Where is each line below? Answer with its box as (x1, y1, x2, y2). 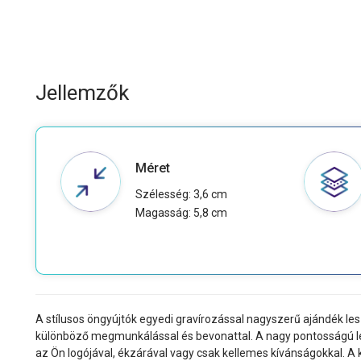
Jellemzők (35, 81, 129, 106)
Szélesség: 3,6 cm (135, 188, 227, 201)
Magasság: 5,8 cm (135, 206, 227, 220)
